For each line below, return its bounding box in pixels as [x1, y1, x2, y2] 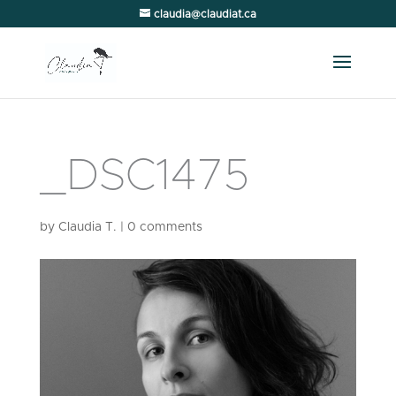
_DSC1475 [39, 154, 249, 198]
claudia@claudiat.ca [153, 9, 256, 19]
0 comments [126, 221, 202, 233]
